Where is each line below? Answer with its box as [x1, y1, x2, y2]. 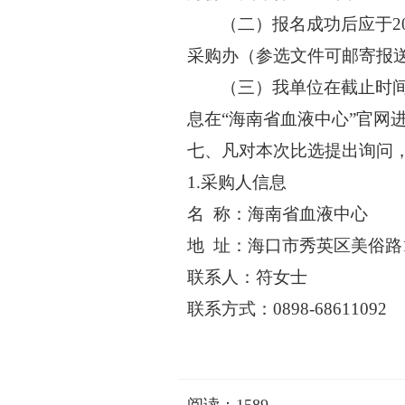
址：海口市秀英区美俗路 [213, 236, 402, 256]
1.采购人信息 [187, 173, 287, 193]
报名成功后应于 [272, 14, 393, 34]
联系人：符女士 [187, 268, 307, 287]
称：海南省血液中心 [213, 204, 368, 224]
